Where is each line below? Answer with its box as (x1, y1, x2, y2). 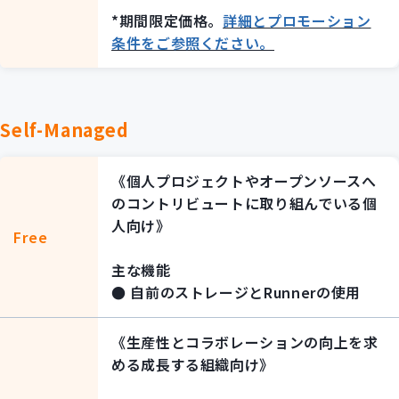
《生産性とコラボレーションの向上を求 (111, 331, 379, 354)
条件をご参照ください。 (111, 32, 275, 54)
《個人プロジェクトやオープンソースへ (111, 170, 377, 192)
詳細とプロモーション (223, 10, 371, 32)
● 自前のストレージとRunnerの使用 (111, 281, 361, 304)
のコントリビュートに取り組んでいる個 (111, 192, 378, 215)
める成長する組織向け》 (111, 354, 275, 376)
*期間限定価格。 (111, 10, 224, 32)
